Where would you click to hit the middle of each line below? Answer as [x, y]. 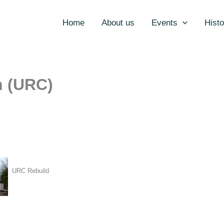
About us [118, 22]
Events [164, 22]
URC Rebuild [31, 171]
